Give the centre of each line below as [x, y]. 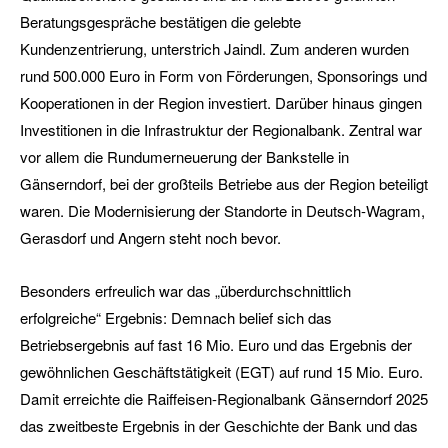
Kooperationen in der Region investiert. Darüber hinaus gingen [221, 102]
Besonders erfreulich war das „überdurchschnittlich [185, 290]
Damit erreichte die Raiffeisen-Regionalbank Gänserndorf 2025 [224, 398]
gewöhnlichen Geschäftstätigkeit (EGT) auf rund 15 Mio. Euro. [221, 371]
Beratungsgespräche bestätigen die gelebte [160, 21]
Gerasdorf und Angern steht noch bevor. [150, 237]
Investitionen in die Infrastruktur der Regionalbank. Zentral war [221, 129]
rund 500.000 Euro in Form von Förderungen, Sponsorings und [223, 75]
